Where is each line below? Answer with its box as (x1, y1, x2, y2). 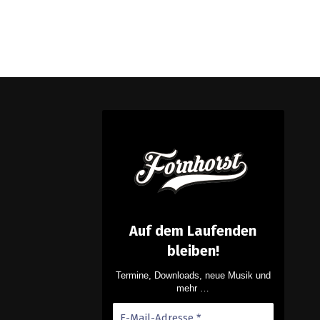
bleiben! (166, 242, 219, 259)
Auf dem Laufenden (129, 222, 257, 239)
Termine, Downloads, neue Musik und (115, 270, 271, 281)
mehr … (176, 283, 210, 294)
